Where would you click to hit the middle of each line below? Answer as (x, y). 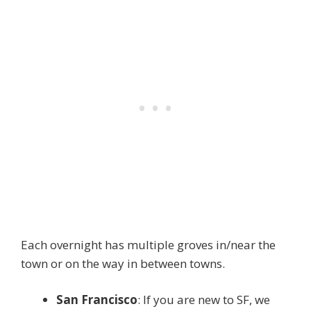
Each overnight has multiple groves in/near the (148, 244)
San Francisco (97, 300)
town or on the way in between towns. (123, 263)
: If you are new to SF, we (204, 300)
